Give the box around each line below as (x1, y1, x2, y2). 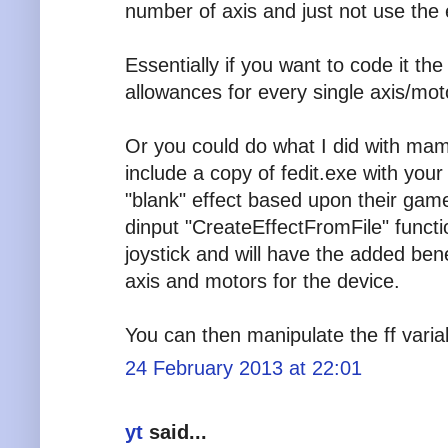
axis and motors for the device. (125, 269, 400, 292)
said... (143, 420, 207, 443)
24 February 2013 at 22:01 (125, 356, 362, 379)
